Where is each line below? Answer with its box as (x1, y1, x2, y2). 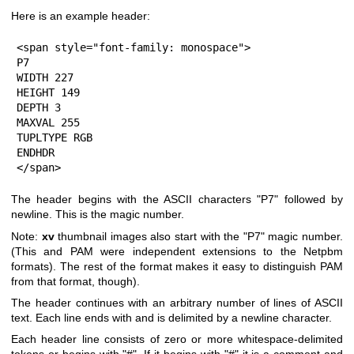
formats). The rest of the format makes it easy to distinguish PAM (11, 259, 343, 273)
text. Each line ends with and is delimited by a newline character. (11, 311, 332, 325)
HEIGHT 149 (17, 86, 80, 100)
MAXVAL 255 (17, 116, 80, 130)
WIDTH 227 (17, 71, 73, 85)
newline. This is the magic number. (11, 208, 184, 221)
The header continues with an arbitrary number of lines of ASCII (11, 296, 343, 310)
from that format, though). (11, 274, 140, 288)
